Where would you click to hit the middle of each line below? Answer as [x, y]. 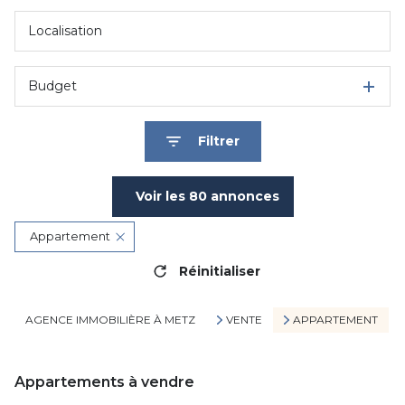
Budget [52, 86]
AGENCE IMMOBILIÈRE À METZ [110, 320]
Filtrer [218, 141]
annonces [243, 196]
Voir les [162, 196]
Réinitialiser [219, 271]
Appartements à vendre [104, 381]
